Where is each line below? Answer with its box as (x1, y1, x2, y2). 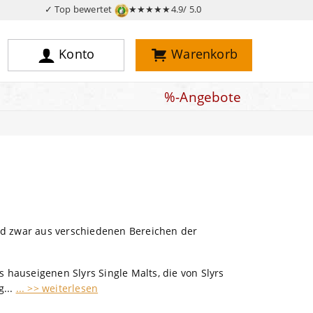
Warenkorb (171, 45, 238, 63)
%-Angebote (164, 87, 241, 106)
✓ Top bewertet (44, 3, 115, 15)
